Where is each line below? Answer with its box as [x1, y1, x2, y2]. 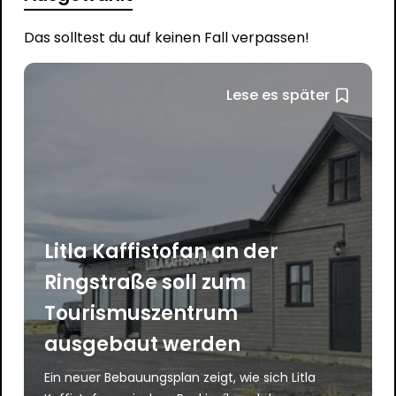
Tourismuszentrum [44, 299, 239, 327]
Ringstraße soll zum [44, 268, 247, 296]
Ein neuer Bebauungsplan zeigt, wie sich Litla [44, 368, 316, 386]
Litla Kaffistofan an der [44, 237, 279, 265]
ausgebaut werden [44, 330, 241, 358]
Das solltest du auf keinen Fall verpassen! [23, 27, 309, 48]
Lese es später [226, 84, 331, 105]
